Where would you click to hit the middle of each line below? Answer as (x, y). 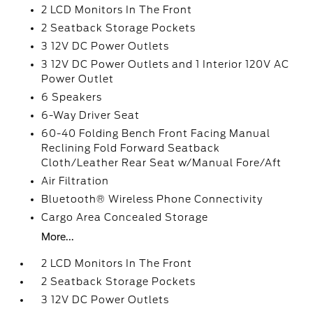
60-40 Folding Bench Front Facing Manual (156, 133)
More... (58, 237)
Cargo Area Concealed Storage (125, 217)
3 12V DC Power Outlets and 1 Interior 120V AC (166, 64)
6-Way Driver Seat (91, 115)
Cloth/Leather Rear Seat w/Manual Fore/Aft (162, 163)
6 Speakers (72, 97)
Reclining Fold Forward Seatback (131, 148)
